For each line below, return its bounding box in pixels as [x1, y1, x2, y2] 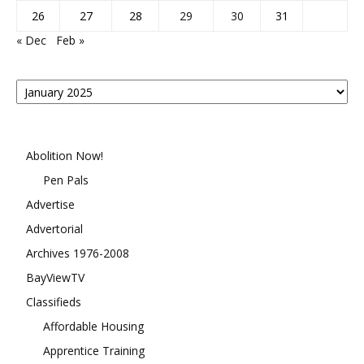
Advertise [26, 197, 75, 212]
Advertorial [26, 221, 83, 236]
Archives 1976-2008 [26, 245, 129, 261]
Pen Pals [43, 172, 89, 188]
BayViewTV [26, 270, 84, 285]
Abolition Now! [26, 148, 103, 163]
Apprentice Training [43, 343, 145, 358]
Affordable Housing [43, 318, 144, 334]
